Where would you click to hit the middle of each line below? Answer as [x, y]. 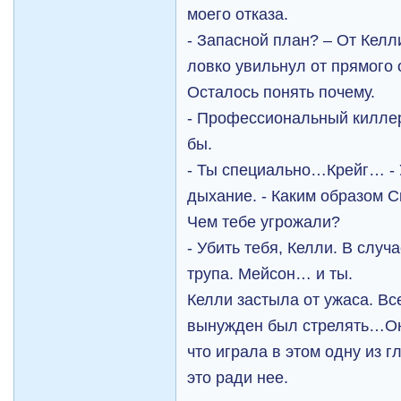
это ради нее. [238, 377]
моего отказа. [238, 14]
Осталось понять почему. [282, 92]
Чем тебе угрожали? [264, 222]
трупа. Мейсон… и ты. [270, 273]
